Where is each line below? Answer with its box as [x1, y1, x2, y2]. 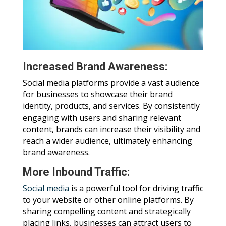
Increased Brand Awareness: [22, 60, 167, 73]
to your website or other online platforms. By [22, 194, 194, 206]
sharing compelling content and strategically [22, 206, 191, 217]
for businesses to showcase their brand [22, 89, 173, 100]
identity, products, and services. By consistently [22, 100, 200, 112]
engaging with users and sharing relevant [22, 112, 181, 124]
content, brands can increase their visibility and [22, 124, 200, 135]
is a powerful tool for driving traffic [69, 183, 203, 194]
